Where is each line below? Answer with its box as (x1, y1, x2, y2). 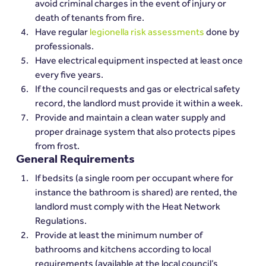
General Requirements (15, 154, 135, 167)
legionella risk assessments (89, 26, 204, 37)
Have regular (34, 26, 90, 37)
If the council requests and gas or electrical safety (34, 83, 242, 94)
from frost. (34, 140, 80, 151)
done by (204, 26, 241, 37)
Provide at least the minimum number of (34, 229, 204, 240)
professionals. (34, 40, 94, 52)
